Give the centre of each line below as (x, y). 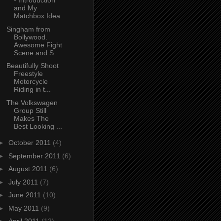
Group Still (30, 110)
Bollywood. (30, 37)
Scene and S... (37, 53)
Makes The (31, 118)
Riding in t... (32, 90)
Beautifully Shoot (32, 66)
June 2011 (25, 195)
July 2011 (24, 182)
